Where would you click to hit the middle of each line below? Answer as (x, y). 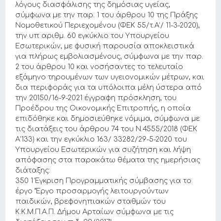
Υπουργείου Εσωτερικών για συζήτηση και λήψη (103, 150)
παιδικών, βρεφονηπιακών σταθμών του (91, 202)
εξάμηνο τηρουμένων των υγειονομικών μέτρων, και (110, 77)
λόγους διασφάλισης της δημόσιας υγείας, (93, 5)
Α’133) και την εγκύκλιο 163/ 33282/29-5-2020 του (101, 139)
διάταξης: (33, 170)
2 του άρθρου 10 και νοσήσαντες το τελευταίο (99, 67)
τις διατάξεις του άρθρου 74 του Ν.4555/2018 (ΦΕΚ (107, 129)
